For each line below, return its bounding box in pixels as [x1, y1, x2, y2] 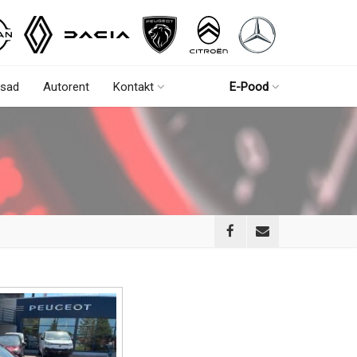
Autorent [43, 80, 89, 94]
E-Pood [229, 80, 269, 94]
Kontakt [113, 80, 154, 94]
